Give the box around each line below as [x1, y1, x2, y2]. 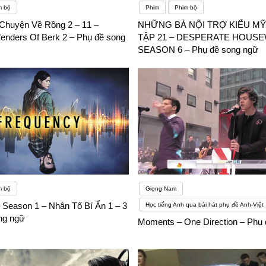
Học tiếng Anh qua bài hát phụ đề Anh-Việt [145, 201, 264, 208]
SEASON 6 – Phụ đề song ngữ [137, 45, 258, 55]
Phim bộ [174, 4, 197, 11]
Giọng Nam [145, 185, 176, 192]
